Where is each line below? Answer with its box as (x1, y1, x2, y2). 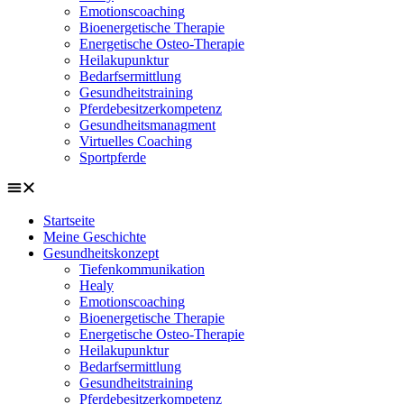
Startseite (43, 213, 95, 228)
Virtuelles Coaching (79, 133, 192, 149)
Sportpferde (79, 150, 146, 165)
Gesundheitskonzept (43, 245, 159, 261)
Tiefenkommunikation (79, 262, 205, 277)
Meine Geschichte (43, 229, 146, 244)
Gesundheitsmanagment (79, 117, 216, 133)
